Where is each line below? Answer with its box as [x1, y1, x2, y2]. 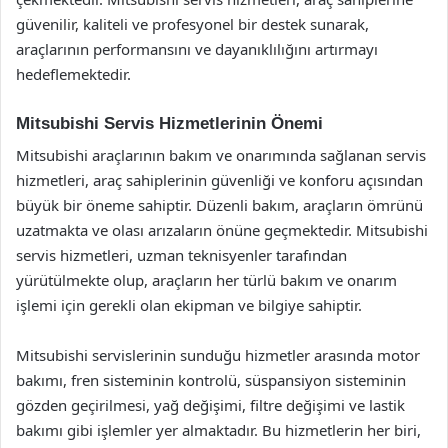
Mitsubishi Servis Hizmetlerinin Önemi [16, 113, 323, 133]
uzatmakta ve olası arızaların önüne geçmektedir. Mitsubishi [16, 220, 428, 240]
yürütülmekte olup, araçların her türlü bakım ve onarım [16, 270, 397, 290]
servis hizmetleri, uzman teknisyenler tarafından [16, 245, 347, 265]
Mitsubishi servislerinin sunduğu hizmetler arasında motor [16, 345, 420, 365]
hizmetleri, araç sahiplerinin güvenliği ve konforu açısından [16, 170, 423, 190]
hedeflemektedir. [16, 63, 131, 84]
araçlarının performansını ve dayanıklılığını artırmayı [16, 38, 378, 59]
